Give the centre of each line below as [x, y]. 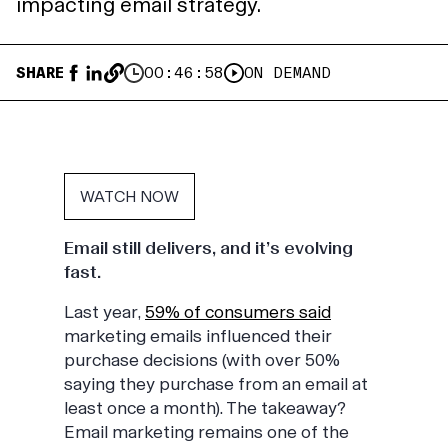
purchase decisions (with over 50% [202, 360]
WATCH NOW [129, 196]
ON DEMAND [287, 72]
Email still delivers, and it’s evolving [208, 248]
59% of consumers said [238, 312]
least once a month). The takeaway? [205, 408]
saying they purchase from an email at [216, 384]
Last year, [104, 312]
